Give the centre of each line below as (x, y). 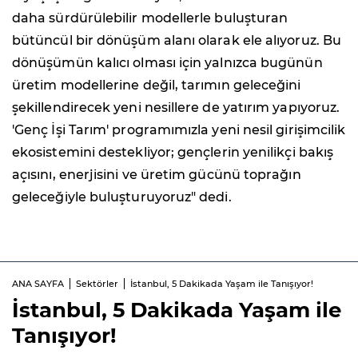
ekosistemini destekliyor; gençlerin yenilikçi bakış (173, 152)
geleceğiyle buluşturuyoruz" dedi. (122, 197)
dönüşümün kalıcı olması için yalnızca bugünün (167, 62)
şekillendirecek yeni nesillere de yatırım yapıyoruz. (176, 107)
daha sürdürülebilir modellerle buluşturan (150, 18)
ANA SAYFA (38, 283)
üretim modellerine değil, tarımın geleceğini (157, 85)
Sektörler (97, 283)
